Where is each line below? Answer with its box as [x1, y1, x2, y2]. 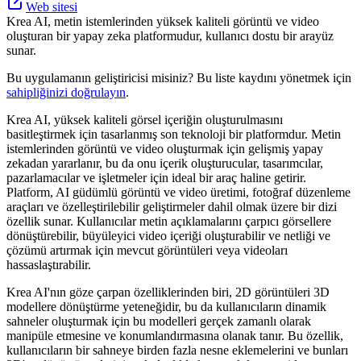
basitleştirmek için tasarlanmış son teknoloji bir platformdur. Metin [6, 127, 341, 141]
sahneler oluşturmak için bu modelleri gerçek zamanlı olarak [6, 313, 311, 328]
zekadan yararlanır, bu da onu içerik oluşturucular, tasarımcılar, [6, 156, 323, 170]
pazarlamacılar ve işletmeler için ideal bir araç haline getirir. [6, 170, 306, 185]
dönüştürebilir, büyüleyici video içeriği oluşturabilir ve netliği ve [6, 228, 330, 243]
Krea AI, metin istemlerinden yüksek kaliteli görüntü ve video [6, 14, 319, 28]
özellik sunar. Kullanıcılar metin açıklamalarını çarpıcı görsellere [6, 214, 331, 228]
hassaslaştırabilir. [6, 257, 91, 272]
